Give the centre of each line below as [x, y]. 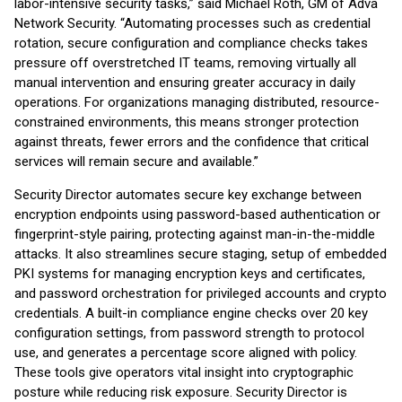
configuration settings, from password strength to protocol [189, 333]
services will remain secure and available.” [136, 162]
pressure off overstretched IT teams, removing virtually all [185, 63]
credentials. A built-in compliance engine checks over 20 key [191, 313]
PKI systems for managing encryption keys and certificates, [190, 274]
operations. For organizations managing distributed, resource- [197, 102]
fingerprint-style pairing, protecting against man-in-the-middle [195, 234]
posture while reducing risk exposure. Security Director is [181, 392]
